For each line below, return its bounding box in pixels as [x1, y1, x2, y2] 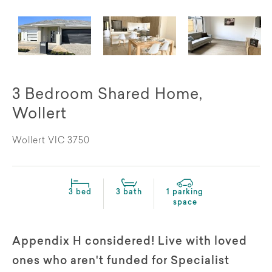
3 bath [116, 188, 142, 196]
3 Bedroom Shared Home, [12, 87, 203, 103]
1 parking [166, 188, 203, 196]
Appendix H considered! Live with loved [12, 236, 247, 248]
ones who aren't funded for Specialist [12, 256, 229, 267]
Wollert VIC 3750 [12, 137, 90, 146]
